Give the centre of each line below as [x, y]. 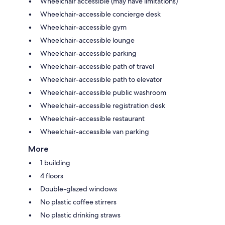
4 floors [52, 176]
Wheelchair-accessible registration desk [103, 105]
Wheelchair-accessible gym [83, 27]
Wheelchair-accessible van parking [95, 131]
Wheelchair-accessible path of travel [97, 66]
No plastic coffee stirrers [78, 202]
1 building [55, 162]
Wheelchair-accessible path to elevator [101, 79]
